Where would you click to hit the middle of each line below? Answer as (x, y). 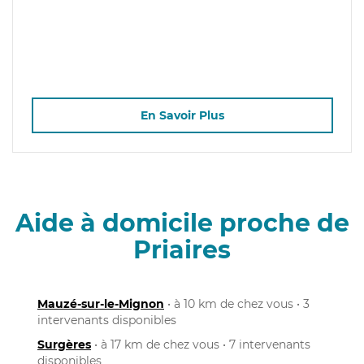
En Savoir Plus (182, 116)
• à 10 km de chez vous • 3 (237, 303)
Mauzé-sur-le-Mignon (101, 303)
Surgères (64, 344)
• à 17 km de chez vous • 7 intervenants (201, 344)
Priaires (182, 249)
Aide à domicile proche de (182, 223)
